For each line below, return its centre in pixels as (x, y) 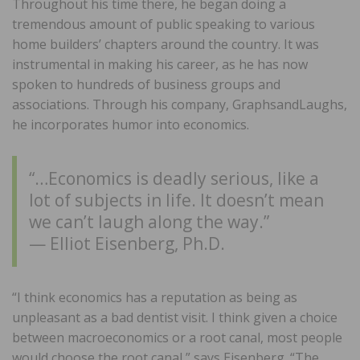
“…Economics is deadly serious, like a (174, 179)
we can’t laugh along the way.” (149, 222)
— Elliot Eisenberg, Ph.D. (127, 244)
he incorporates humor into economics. (131, 125)
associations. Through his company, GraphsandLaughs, (180, 105)
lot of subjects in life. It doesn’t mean (176, 200)
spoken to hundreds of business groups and (146, 85)
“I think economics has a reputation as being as (155, 298)
